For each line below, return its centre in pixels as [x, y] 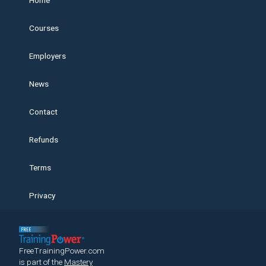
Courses [44, 28]
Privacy [42, 196]
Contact [43, 112]
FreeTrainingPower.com [62, 251]
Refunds [44, 140]
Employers [47, 56]
